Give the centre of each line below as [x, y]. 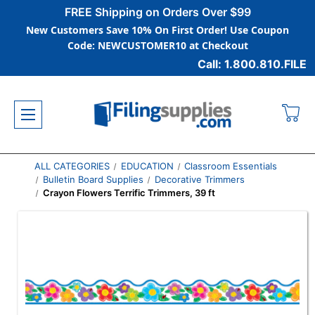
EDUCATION [147, 166]
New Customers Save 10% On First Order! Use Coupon [157, 30]
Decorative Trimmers [199, 179]
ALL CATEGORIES [72, 166]
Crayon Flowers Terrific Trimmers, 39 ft [129, 193]
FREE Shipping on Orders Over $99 [157, 12]
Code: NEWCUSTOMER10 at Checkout [157, 45]
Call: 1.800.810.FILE [252, 64]
